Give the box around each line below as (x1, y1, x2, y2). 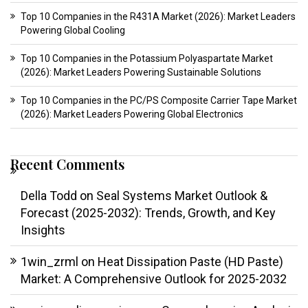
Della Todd (21, 188, 77, 203)
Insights (21, 223, 65, 238)
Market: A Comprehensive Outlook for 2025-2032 (21, 272, 287, 287)
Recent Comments (10, 155, 124, 174)
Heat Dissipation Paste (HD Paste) (98, 254, 283, 269)
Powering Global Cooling (21, 25, 125, 36)
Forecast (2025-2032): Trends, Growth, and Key (21, 206, 276, 221)
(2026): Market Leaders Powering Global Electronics (21, 109, 243, 120)
